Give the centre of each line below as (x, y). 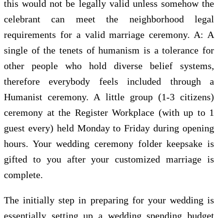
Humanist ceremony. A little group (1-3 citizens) (109, 97)
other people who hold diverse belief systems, (109, 65)
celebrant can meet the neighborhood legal (109, 19)
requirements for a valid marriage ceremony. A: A (109, 34)
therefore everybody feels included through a (109, 81)
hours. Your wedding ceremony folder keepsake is (109, 143)
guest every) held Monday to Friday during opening (109, 128)
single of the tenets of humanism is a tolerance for (109, 50)
